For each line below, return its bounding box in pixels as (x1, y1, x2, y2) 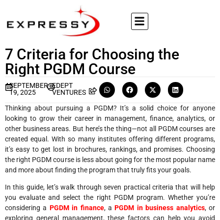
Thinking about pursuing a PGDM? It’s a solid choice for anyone (5, 104, 215, 112)
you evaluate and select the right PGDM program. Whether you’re (5, 193, 215, 201)
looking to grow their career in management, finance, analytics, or (5, 114, 215, 122)
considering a (5, 203, 50, 212)
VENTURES (52, 88, 86, 96)
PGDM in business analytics (114, 203, 205, 212)
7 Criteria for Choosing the (5, 46, 179, 63)
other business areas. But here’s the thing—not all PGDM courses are (5, 124, 215, 133)
